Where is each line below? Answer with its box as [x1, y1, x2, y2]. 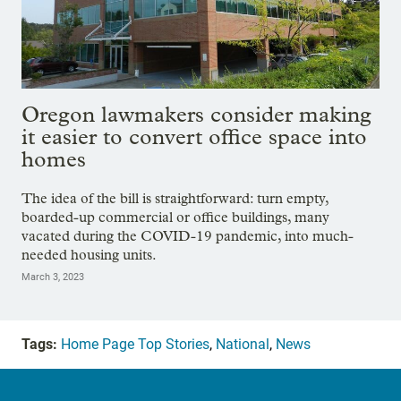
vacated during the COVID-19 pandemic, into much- [21, 227, 354, 245]
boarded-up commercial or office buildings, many [21, 209, 329, 226]
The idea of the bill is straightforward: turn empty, [21, 190, 328, 208]
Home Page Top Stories [61, 336, 209, 354]
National [216, 336, 269, 354]
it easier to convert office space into [21, 124, 367, 150]
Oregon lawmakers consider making [21, 101, 371, 128]
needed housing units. [21, 246, 157, 264]
